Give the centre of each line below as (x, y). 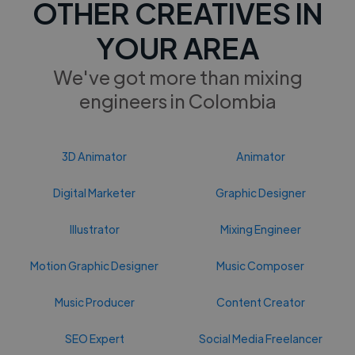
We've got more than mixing (177, 76)
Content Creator (260, 302)
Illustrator (94, 229)
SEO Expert (94, 338)
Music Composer (261, 265)
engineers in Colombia (177, 100)
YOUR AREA (177, 47)
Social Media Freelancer (260, 338)
